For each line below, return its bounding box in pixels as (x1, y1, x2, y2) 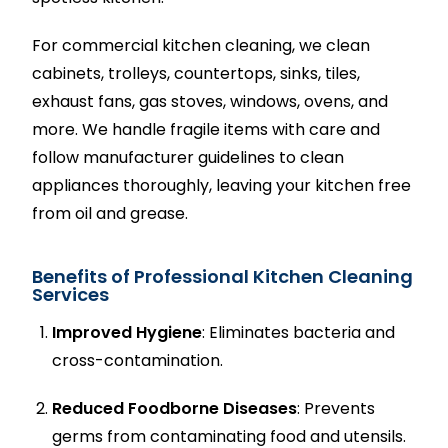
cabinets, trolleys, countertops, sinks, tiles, (32, 62, 361, 85)
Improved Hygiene (52, 321, 203, 344)
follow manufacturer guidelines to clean (32, 146, 345, 169)
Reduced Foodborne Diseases (52, 397, 298, 420)
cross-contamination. (52, 349, 224, 372)
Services (32, 282, 110, 307)
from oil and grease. (32, 202, 189, 225)
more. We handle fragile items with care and (32, 118, 381, 141)
